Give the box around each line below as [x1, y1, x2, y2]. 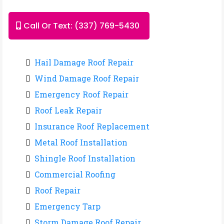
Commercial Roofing [34, 169, 115, 179]
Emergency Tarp [34, 201, 100, 211]
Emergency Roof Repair [34, 89, 128, 99]
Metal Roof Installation [34, 137, 127, 147]
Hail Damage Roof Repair [34, 57, 133, 67]
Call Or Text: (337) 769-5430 [23, 20, 139, 31]
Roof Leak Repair [34, 105, 102, 115]
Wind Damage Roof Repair [34, 73, 139, 83]
